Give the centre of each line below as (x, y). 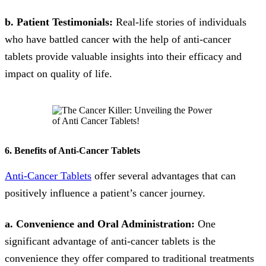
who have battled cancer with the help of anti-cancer (118, 39)
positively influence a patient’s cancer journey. (105, 193)
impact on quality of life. (58, 73)
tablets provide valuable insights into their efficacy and (123, 56)
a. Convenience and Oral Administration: (100, 224)
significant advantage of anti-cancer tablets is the (110, 241)
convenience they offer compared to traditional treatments (129, 258)
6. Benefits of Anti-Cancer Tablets (72, 151)
